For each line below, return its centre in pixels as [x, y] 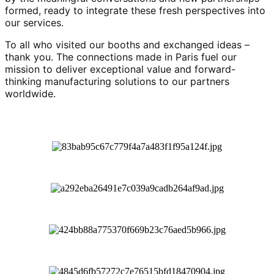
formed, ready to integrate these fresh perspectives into [135, 10]
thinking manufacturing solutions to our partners [117, 81]
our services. [34, 22]
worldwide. [30, 93]
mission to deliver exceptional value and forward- [120, 69]
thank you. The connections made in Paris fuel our [121, 57]
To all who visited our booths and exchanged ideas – [127, 44]
